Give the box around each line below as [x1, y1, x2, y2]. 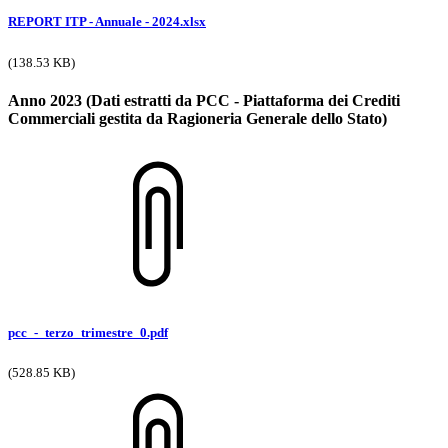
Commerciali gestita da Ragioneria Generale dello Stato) [8, 109, 387, 127]
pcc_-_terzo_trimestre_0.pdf [8, 325, 168, 341]
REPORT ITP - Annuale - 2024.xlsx [8, 14, 206, 30]
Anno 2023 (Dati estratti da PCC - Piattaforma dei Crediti [8, 91, 400, 109]
